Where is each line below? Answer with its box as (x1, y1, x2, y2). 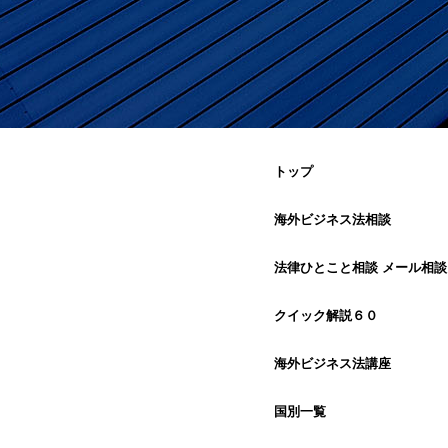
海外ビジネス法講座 (274, 355, 392, 371)
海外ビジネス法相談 (274, 211, 392, 227)
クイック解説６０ (274, 307, 379, 323)
